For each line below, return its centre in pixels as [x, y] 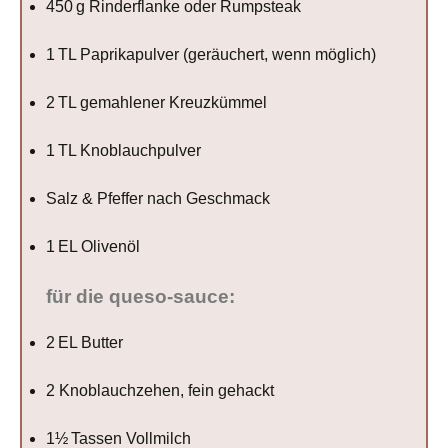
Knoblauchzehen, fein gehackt [165, 390]
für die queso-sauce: [141, 296]
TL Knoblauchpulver [128, 150]
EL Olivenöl [98, 246]
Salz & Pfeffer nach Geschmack [158, 198]
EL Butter [89, 342]
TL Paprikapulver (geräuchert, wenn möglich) [216, 54]
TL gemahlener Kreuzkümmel [161, 102]
